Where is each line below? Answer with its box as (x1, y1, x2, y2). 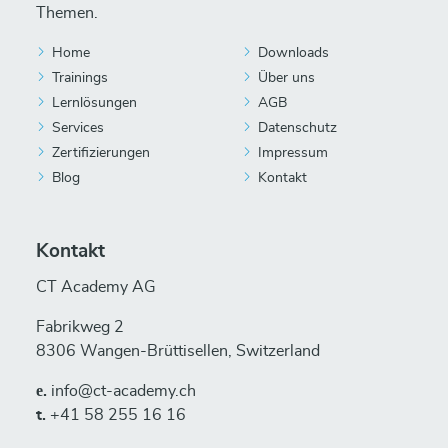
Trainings (52, 71, 108, 85)
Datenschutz (258, 121, 337, 135)
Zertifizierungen (52, 146, 150, 160)
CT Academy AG (36, 279, 156, 295)
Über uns (258, 71, 315, 85)
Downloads (258, 46, 329, 60)
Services (52, 121, 104, 135)
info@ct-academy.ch (47, 383, 196, 399)
